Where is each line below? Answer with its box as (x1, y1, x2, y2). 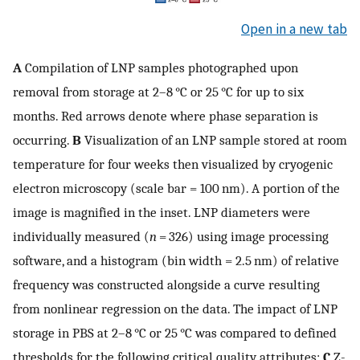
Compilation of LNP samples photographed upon (22, 59, 298, 76)
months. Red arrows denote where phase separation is (13, 107, 318, 124)
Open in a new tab (241, 20, 347, 39)
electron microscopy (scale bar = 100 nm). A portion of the (13, 179, 340, 196)
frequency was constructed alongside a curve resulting (13, 276, 320, 292)
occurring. (13, 131, 72, 148)
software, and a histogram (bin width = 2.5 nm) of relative (13, 252, 339, 268)
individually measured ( (13, 227, 149, 244)
